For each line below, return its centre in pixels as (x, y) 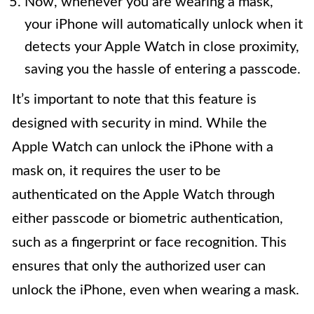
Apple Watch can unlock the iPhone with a (143, 147)
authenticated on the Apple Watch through (143, 195)
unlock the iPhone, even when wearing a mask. (156, 290)
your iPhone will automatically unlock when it (164, 25)
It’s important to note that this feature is (134, 100)
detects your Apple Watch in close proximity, (162, 47)
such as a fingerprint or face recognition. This (149, 243)
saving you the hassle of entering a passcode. (163, 69)
